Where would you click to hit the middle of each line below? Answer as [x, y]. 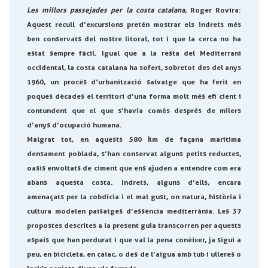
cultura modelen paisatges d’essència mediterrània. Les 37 [134, 211]
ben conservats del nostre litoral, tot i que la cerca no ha [134, 39]
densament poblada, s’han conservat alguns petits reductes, [134, 154]
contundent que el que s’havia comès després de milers [134, 111]
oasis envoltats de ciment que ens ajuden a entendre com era [134, 168]
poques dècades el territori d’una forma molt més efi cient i [134, 96]
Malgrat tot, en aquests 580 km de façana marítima [134, 139]
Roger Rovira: [214, 10]
